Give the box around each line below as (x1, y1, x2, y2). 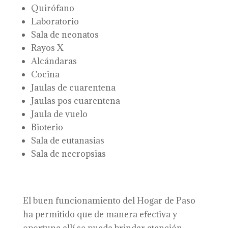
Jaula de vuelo (31, 108, 88, 120)
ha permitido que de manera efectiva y (22, 209, 177, 220)
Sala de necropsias (31, 148, 106, 159)
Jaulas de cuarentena (31, 82, 116, 93)
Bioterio (31, 122, 63, 133)
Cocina (31, 69, 60, 80)
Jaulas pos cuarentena (31, 95, 120, 106)
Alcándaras (31, 55, 77, 67)
